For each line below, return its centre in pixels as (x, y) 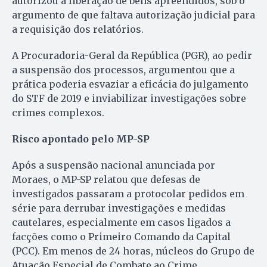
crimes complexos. (58, 112)
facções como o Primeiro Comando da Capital (121, 236)
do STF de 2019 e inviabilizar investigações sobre (129, 98)
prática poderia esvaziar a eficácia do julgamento (130, 84)
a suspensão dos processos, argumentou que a (123, 69)
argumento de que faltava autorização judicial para (133, 15)
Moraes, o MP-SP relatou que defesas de (106, 179)
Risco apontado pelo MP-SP (81, 139)
